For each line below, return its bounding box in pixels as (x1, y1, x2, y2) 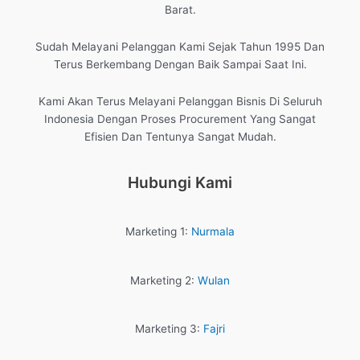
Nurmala (191, 225, 235, 239)
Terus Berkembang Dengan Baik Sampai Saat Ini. (53, 58, 307, 72)
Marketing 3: (135, 322, 203, 336)
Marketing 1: (125, 225, 191, 239)
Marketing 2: (130, 273, 198, 287)
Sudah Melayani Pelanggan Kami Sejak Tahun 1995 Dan (35, 40, 325, 54)
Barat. (164, 3, 196, 17)
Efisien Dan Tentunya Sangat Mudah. (84, 130, 276, 144)
